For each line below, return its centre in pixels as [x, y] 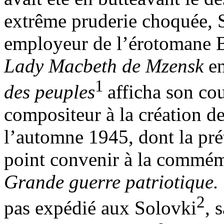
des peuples [49, 92]
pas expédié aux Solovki [100, 208]
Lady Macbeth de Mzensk [106, 66]
